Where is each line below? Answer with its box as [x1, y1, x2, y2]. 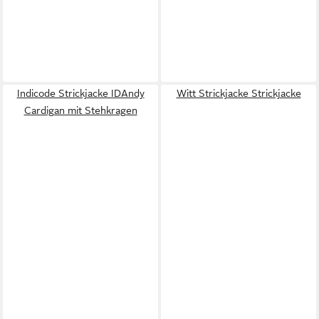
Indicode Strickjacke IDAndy [16, 87, 145, 99]
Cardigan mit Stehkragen [23, 104, 137, 116]
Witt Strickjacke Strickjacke [176, 87, 301, 99]
